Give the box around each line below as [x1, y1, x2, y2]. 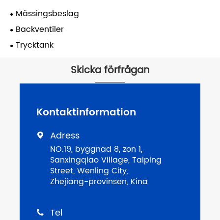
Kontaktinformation [36, 105, 136, 121]
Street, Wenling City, [50, 165, 128, 178]
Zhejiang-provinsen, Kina [50, 175, 148, 189]
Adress [50, 129, 80, 143]
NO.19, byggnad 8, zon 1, [50, 143, 142, 156]
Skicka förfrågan [70, 62, 150, 79]
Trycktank [16, 39, 54, 52]
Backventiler [16, 23, 64, 36]
